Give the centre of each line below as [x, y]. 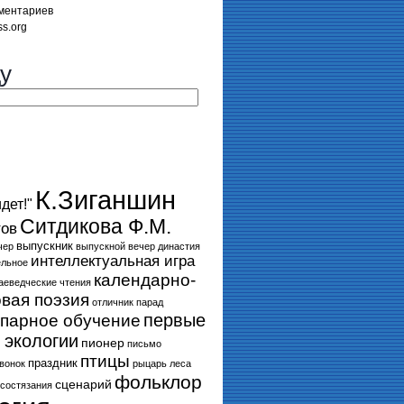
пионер [103, 343]
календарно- [145, 280]
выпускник [45, 246]
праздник [53, 363]
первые [174, 320]
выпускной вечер [115, 246]
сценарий [83, 384]
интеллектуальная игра [113, 261]
